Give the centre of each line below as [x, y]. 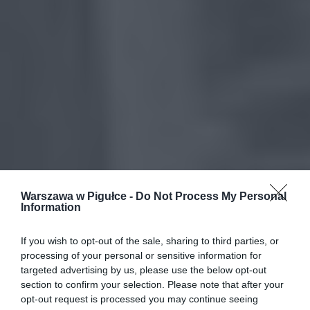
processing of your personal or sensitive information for [141, 255]
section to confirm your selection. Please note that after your [152, 284]
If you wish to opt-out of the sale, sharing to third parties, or [150, 241]
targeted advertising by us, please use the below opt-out [144, 270]
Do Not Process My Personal [211, 196]
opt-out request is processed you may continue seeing [139, 299]
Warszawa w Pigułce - [78, 196]
